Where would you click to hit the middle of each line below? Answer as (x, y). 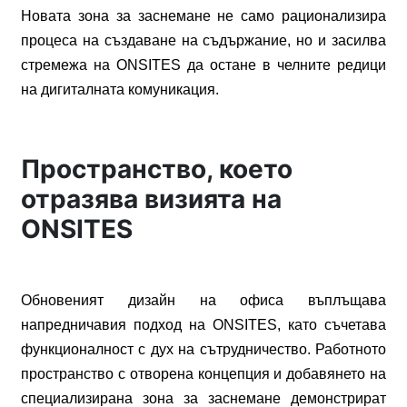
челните (304, 65)
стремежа (54, 65)
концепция (233, 374)
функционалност (77, 349)
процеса (49, 40)
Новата (46, 16)
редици (362, 65)
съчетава (355, 325)
